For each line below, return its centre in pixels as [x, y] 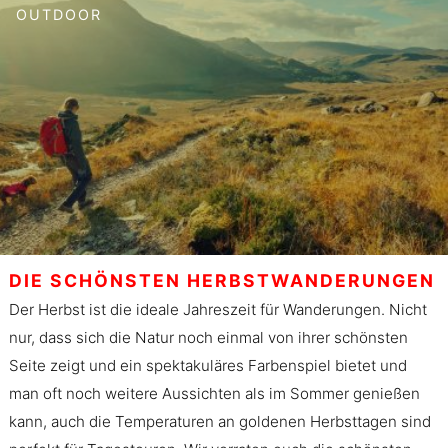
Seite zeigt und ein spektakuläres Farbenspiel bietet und [207, 366]
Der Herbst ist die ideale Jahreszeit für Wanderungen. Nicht [217, 310]
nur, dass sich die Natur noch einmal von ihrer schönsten [208, 338]
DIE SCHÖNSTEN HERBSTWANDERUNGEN [221, 281]
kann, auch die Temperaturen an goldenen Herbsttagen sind [219, 422]
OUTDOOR [59, 14]
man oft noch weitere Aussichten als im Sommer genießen [214, 394]
